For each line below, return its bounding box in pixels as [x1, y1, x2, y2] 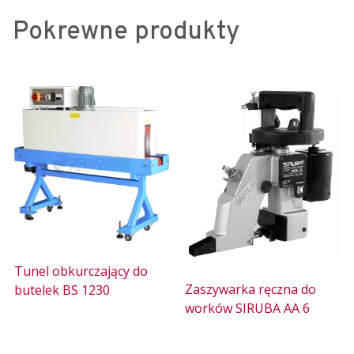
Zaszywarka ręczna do [185, 280, 317, 298]
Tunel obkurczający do [14, 262, 148, 280]
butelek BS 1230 [14, 281, 110, 299]
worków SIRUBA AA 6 [185, 299, 311, 317]
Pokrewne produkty [13, 16, 239, 48]
